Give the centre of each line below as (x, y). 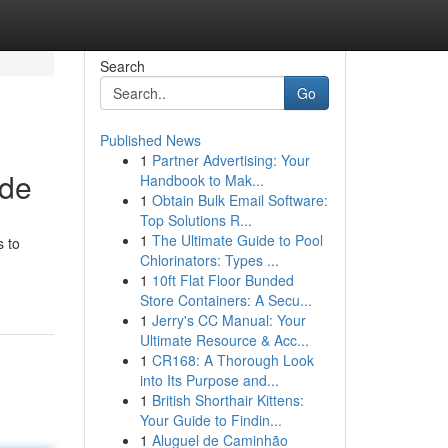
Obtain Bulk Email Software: (239, 200)
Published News (150, 140)
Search (122, 66)
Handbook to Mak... (201, 180)
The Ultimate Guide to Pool (237, 240)
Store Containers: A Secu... (225, 300)
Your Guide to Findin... (210, 420)
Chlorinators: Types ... (209, 260)
